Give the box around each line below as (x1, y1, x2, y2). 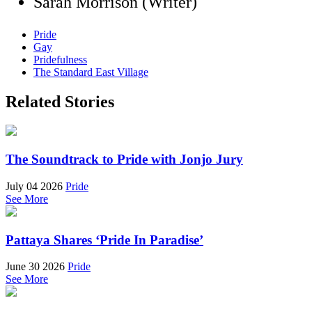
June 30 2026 (6, 260, 65, 273)
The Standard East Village (33, 65, 148, 78)
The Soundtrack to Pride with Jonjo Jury (6, 152, 243, 167)
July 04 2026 (6, 180, 63, 192)
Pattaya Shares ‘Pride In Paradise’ (6, 232, 203, 247)
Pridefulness (33, 53, 87, 65)
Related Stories (6, 92, 114, 111)
